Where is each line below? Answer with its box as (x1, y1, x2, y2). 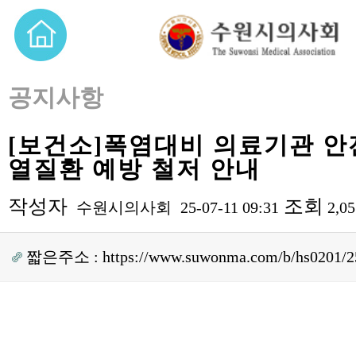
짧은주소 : (22, 248, 103, 265)
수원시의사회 (76, 199, 172, 216)
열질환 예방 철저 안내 (8, 156, 261, 182)
